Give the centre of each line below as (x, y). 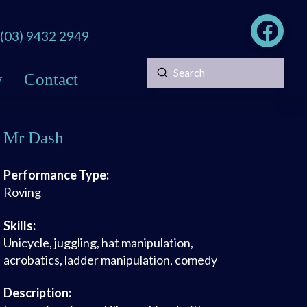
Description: (37, 293)
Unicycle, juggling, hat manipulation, (98, 242)
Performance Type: (56, 174)
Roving (22, 192)
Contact (51, 79)
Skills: (19, 225)
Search (162, 81)
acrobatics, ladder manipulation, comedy (110, 259)
